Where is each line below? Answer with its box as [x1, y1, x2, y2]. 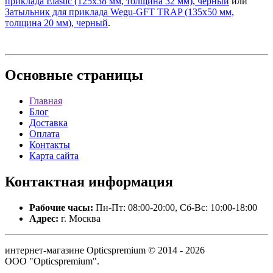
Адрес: [29, 213, 58, 224]
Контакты [29, 140, 70, 151]
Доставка [29, 118, 68, 129]
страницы [73, 67, 143, 83]
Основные [5, 67, 73, 83]
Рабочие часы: [29, 202, 93, 213]
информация [85, 174, 173, 190]
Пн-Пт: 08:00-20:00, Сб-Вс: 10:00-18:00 [93, 202, 257, 213]
